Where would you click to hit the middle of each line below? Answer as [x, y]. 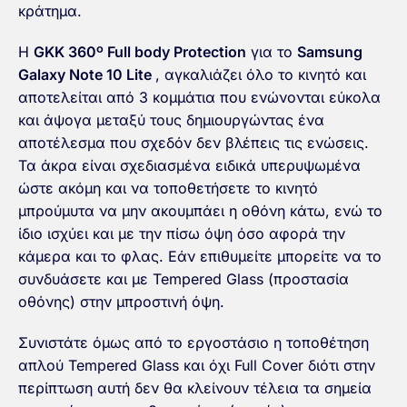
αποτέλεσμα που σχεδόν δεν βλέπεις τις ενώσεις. [194, 143]
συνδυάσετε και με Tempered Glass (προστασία [184, 279]
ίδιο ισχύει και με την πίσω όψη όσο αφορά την [182, 234]
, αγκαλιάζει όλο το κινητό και [261, 75]
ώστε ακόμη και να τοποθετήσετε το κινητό [168, 189]
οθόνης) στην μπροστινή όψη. [121, 302]
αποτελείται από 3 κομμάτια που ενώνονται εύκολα [199, 98]
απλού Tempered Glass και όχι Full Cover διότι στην [197, 366]
